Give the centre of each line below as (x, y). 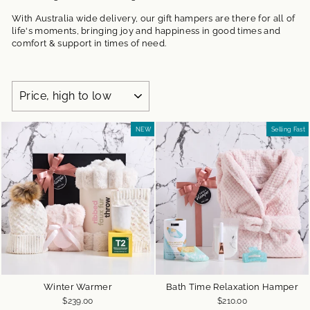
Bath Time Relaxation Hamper (232, 286)
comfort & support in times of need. (90, 43)
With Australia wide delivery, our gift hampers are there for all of (154, 18)
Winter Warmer (78, 286)
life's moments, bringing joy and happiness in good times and (146, 30)
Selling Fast (288, 129)
